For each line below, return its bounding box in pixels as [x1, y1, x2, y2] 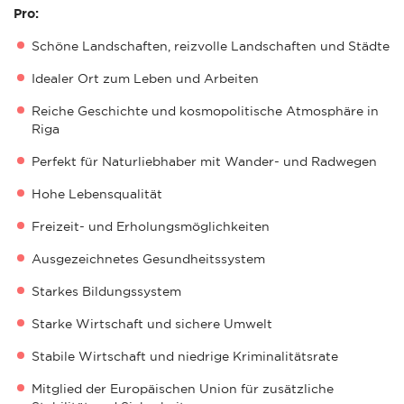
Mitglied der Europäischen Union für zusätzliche [32, 381, 334, 396]
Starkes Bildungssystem [32, 283, 181, 298]
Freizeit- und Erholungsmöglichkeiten [32, 218, 270, 234]
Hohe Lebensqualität [32, 186, 162, 201]
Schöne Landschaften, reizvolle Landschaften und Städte [32, 38, 390, 53]
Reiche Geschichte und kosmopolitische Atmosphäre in [32, 103, 379, 118]
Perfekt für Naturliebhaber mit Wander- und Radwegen [32, 153, 377, 169]
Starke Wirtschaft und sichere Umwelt [32, 316, 272, 331]
